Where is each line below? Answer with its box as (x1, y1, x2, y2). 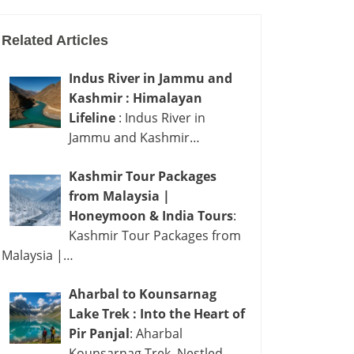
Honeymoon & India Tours (69, 207, 233, 224)
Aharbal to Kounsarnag (69, 285, 217, 303)
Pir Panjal (69, 325, 130, 342)
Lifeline (69, 109, 119, 126)
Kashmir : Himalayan (69, 89, 202, 107)
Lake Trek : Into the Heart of (69, 305, 245, 322)
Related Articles (2, 32, 108, 48)
